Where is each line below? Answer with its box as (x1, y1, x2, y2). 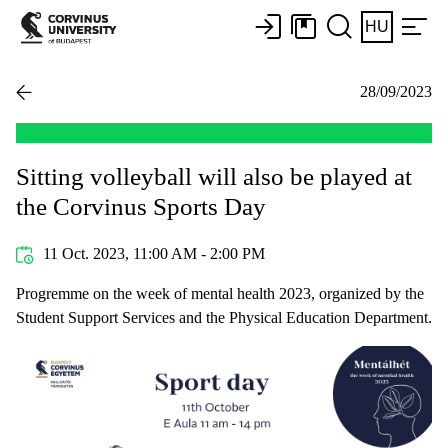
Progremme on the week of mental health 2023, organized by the (16, 284, 424, 302)
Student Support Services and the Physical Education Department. (16, 308, 432, 326)
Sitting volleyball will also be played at (16, 162, 412, 190)
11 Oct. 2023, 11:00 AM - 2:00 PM (38, 244, 265, 262)
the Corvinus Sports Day (16, 192, 266, 220)
